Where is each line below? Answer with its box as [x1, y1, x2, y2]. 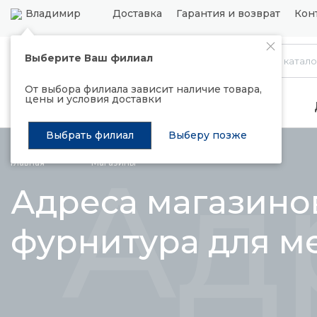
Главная [11, 157, 45, 168]
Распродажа [11, 100, 88, 113]
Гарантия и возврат [176, 7, 281, 20]
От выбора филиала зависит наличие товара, [25, 83, 262, 96]
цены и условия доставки [25, 93, 161, 105]
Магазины [91, 157, 136, 168]
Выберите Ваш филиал [25, 52, 153, 64]
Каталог [120, 54, 171, 67]
